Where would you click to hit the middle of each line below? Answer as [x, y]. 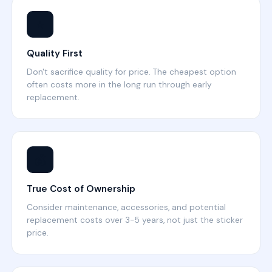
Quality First [55, 53]
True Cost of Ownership [81, 189]
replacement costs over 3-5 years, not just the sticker [135, 220]
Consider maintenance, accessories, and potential [127, 207]
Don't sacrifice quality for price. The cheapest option [132, 72]
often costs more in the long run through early [120, 85]
